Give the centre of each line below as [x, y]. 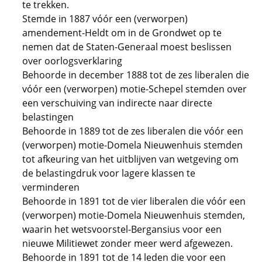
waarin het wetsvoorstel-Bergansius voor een [122, 229]
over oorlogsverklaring [72, 61]
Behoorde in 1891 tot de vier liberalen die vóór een [134, 201]
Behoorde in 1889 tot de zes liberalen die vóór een [133, 131]
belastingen [48, 117]
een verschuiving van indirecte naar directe [117, 103]
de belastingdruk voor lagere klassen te [109, 173]
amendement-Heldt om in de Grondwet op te [122, 33]
